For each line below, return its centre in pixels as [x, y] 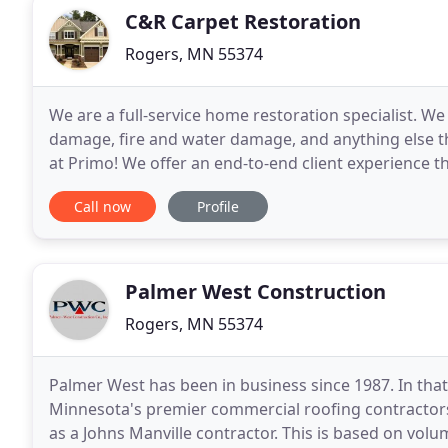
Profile [218, 206]
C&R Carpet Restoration [243, 21]
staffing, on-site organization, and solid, [199, 187]
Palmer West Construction [255, 291]
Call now [102, 206]
